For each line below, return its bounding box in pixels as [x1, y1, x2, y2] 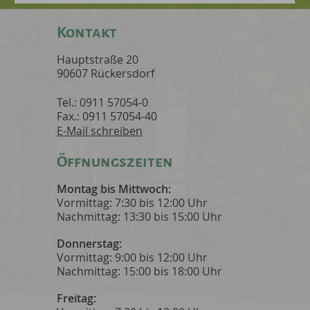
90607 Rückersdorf [57, 66, 154, 81]
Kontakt [57, 24, 117, 41]
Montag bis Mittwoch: [57, 181, 171, 197]
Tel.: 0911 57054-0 [57, 95, 148, 110]
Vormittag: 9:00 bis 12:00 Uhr [57, 250, 208, 265]
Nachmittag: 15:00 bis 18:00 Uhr [57, 264, 222, 279]
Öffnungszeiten [57, 154, 173, 170]
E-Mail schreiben [57, 123, 143, 138]
